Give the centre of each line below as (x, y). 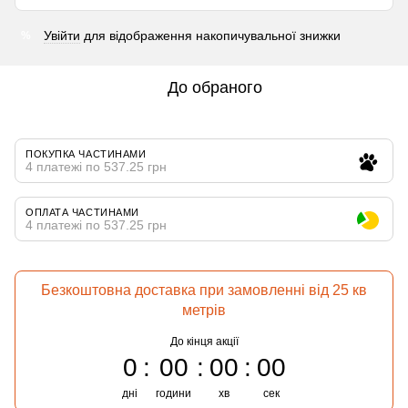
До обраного (215, 87)
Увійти (62, 36)
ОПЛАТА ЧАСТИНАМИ (82, 212)
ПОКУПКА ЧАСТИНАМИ (86, 154)
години (173, 393)
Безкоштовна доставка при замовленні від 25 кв (204, 290)
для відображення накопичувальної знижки (210, 36)
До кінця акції (204, 342)
